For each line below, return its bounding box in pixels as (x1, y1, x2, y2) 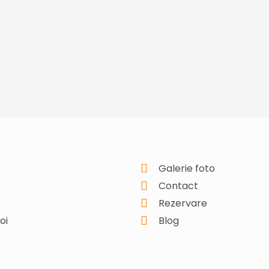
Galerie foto (159, 162, 215, 176)
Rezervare (159, 196, 207, 211)
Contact (159, 179, 198, 193)
